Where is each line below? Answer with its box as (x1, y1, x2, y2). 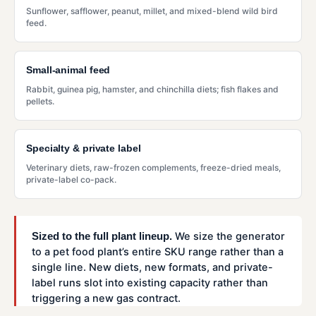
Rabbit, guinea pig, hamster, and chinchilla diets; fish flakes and (26, 83, 279, 95)
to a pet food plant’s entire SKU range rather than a (32, 245, 284, 258)
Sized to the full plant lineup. (32, 230, 172, 242)
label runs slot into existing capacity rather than (32, 276, 268, 289)
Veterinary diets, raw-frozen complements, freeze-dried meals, (26, 162, 281, 173)
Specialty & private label (26, 142, 141, 154)
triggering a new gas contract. (32, 291, 181, 305)
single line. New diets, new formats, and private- (32, 260, 273, 274)
